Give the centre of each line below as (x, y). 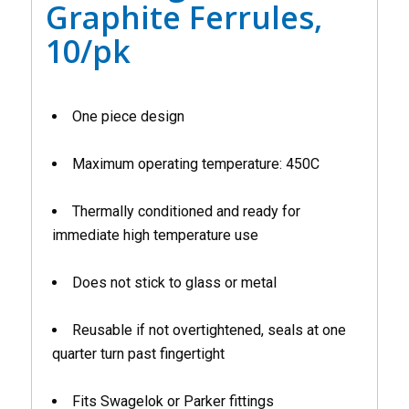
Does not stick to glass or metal (174, 283)
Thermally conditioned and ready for (186, 211)
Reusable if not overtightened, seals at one (209, 330)
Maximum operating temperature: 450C (195, 164)
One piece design (128, 116)
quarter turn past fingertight (138, 354)
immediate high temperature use (155, 235)
